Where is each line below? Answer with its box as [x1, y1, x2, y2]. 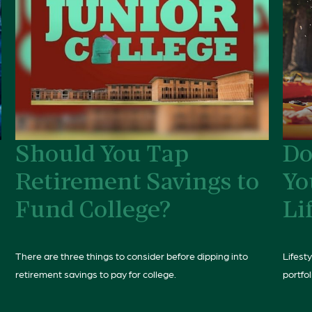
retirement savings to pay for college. [15, 267, 177, 279]
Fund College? [15, 200, 171, 223]
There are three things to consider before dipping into [15, 249, 249, 261]
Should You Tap [15, 144, 189, 167]
